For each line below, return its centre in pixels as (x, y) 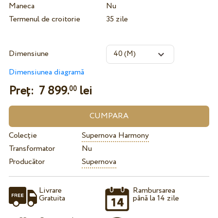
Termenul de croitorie (44, 19)
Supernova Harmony (115, 135)
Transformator (32, 148)
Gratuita (52, 199)
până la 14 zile (156, 199)
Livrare (50, 191)
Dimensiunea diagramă (46, 72)
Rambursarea (154, 191)
